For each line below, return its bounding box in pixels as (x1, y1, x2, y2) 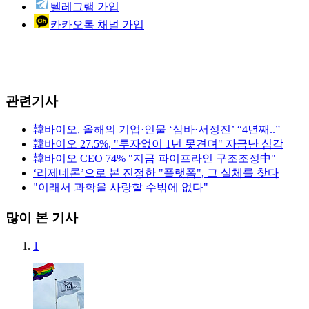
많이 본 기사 (6, 210, 78, 226)
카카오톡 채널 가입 (50, 18, 144, 30)
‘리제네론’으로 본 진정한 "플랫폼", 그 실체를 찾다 (33, 167, 279, 179)
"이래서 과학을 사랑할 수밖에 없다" (33, 181, 208, 194)
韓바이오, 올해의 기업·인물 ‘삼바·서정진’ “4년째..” (33, 123, 280, 136)
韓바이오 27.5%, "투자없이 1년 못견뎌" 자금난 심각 (33, 138, 283, 150)
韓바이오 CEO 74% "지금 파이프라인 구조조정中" (33, 152, 276, 165)
